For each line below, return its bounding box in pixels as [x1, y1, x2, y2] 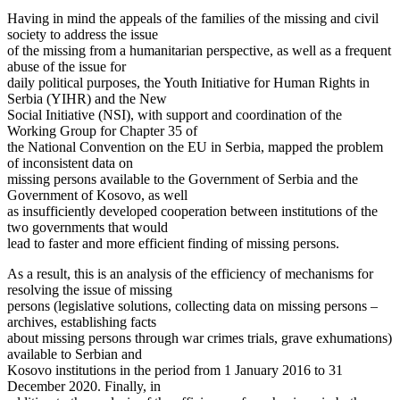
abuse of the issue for [7, 59, 126, 75]
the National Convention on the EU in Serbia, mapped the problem [7, 139, 383, 155]
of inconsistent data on [7, 155, 133, 171]
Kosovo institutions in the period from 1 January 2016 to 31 [7, 362, 343, 379]
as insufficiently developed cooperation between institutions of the [7, 204, 378, 220]
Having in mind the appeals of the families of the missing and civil [7, 11, 379, 27]
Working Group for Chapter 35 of [7, 123, 197, 139]
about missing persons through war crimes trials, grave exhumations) [7, 330, 392, 346]
